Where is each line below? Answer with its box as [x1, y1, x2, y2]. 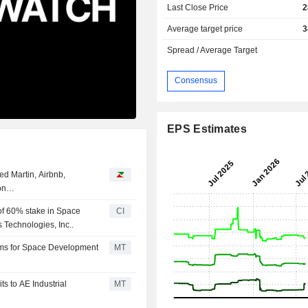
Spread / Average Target [167, 45, 258, 55]
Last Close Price [167, 2, 229, 12]
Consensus [175, 76, 218, 86]
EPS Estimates [167, 122, 247, 135]
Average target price [167, 23, 243, 34]
